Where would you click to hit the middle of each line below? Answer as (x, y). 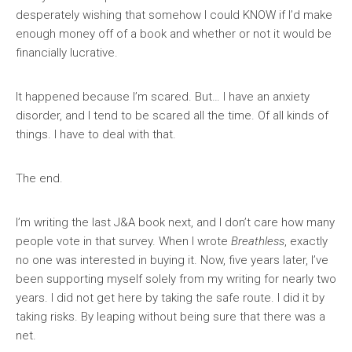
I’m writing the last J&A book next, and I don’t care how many (175, 222)
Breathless (258, 241)
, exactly (306, 241)
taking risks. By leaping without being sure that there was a (170, 317)
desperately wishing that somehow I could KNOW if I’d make (174, 15)
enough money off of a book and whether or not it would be (174, 34)
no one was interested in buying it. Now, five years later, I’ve (172, 260)
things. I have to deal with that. (96, 134)
